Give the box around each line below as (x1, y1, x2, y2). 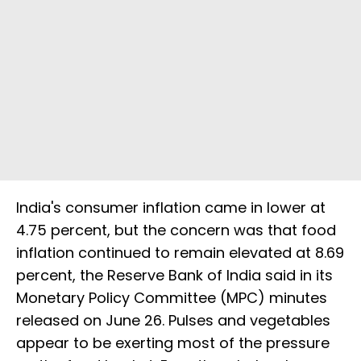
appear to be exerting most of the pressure (16, 332, 330, 353)
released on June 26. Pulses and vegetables (16, 309, 330, 330)
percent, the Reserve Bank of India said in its (16, 264, 333, 285)
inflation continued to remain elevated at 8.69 (16, 242, 344, 263)
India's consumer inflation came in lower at (16, 197, 326, 218)
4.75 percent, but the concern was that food (16, 219, 336, 240)
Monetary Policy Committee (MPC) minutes (16, 287, 327, 308)
